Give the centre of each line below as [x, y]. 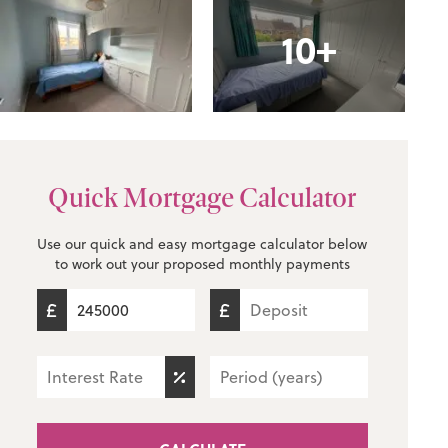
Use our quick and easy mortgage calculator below [202, 244]
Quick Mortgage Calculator [202, 197]
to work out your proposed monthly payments [202, 264]
